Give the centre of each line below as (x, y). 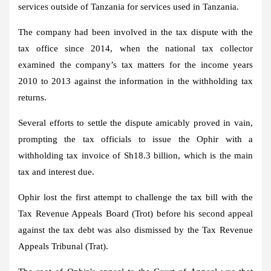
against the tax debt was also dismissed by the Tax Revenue (135, 230)
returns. (32, 97)
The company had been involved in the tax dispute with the (135, 32)
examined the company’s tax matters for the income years (135, 64)
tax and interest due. (56, 171)
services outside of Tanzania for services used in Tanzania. (129, 6)
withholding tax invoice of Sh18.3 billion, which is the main (135, 155)
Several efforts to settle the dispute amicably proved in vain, (135, 122)
